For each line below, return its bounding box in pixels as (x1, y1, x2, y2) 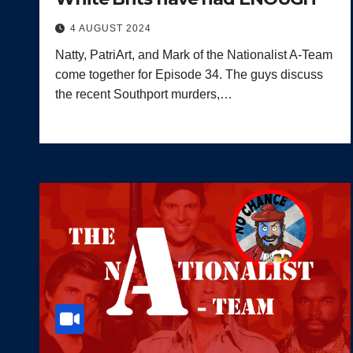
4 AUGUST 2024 (70, 22, 151, 34)
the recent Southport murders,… (55, 87, 232, 101)
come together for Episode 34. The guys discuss (55, 67, 323, 81)
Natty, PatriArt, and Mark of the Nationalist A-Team (55, 47, 333, 61)
